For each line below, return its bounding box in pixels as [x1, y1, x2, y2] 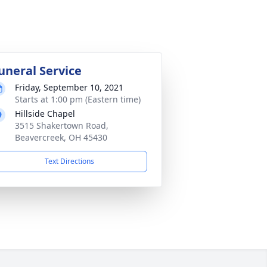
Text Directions [44, 156, 94, 166]
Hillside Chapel [15, 108, 75, 119]
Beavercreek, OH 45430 [15, 132, 107, 143]
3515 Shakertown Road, [15, 120, 108, 131]
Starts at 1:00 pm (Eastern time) [15, 94, 141, 105]
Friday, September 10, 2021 [15, 82, 123, 93]
